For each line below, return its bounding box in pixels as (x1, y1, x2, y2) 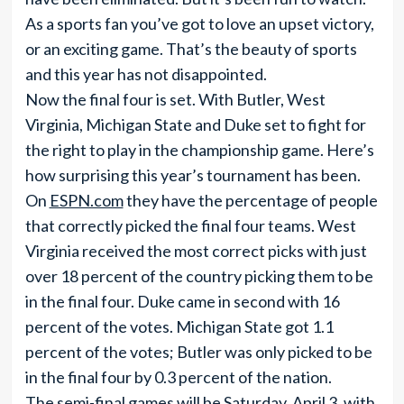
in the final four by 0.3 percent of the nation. (24, 367, 332, 387)
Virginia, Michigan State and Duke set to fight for (24, 115, 366, 134)
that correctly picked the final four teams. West (24, 216, 356, 235)
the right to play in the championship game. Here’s (24, 140, 374, 160)
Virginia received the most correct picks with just (24, 241, 367, 261)
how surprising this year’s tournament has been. (24, 165, 361, 185)
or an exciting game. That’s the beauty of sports (24, 39, 357, 59)
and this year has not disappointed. (24, 64, 267, 84)
